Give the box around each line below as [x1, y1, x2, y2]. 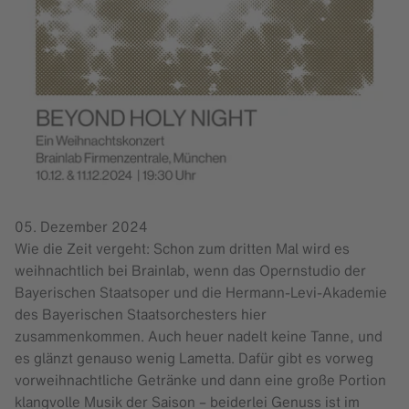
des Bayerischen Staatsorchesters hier [15, 303, 267, 324]
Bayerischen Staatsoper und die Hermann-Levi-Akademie [15, 281, 387, 302]
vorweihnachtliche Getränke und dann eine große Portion [15, 369, 386, 390]
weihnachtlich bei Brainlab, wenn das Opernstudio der [15, 259, 366, 280]
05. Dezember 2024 [15, 215, 148, 236]
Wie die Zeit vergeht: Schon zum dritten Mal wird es [15, 237, 350, 258]
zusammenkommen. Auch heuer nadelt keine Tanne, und [15, 325, 383, 346]
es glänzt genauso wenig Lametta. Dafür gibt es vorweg [15, 347, 373, 368]
